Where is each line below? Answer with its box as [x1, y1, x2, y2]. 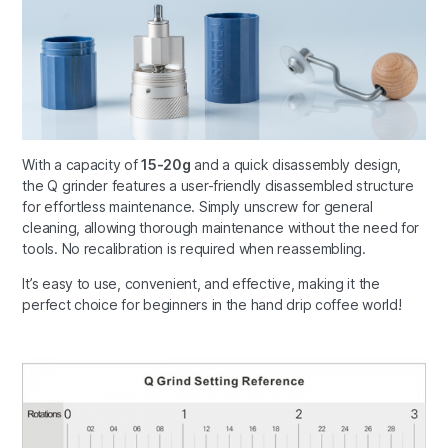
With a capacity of [22, 155, 142, 173]
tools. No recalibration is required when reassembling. [22, 239, 366, 257]
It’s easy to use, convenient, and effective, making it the [22, 274, 380, 292]
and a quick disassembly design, [190, 155, 402, 173]
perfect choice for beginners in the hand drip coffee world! [22, 295, 402, 313]
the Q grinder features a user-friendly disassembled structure [22, 176, 414, 194]
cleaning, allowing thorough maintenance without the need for [22, 218, 420, 236]
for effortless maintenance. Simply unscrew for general [22, 197, 373, 215]
